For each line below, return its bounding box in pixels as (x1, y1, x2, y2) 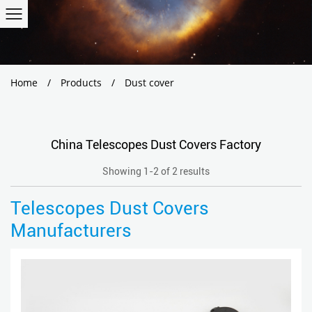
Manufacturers (10, 220, 132, 242)
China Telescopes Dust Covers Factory (51, 137, 261, 153)
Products (61, 76, 102, 90)
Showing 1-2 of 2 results (102, 166, 210, 178)
